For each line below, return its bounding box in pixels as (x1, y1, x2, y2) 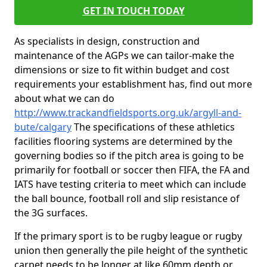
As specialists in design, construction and (14, 35, 200, 48)
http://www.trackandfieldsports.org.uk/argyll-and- (14, 106, 241, 119)
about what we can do (14, 92, 114, 105)
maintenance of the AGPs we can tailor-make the (14, 49, 234, 62)
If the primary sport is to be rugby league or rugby (14, 229, 242, 243)
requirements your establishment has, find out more (14, 77, 252, 91)
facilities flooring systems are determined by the (14, 135, 232, 148)
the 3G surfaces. (14, 206, 88, 219)
